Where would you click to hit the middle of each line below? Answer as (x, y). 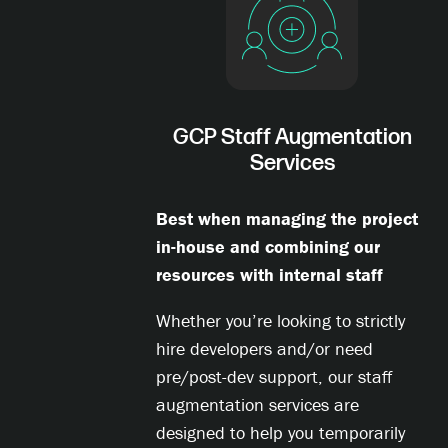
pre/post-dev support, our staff (274, 377)
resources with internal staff (269, 275)
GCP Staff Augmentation (292, 138)
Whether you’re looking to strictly (280, 321)
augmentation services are (257, 405)
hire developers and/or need (264, 349)
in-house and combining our (268, 247)
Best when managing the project (287, 219)
